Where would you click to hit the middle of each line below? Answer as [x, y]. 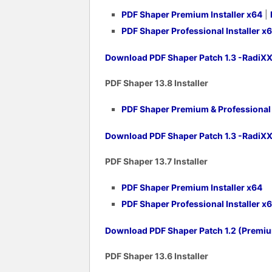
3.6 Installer [184, 256]
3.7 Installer [183, 161]
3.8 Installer [184, 83]
